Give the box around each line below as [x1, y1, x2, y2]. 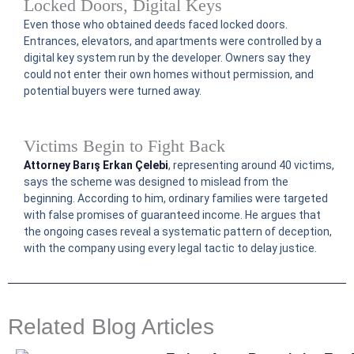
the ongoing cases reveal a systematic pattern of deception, [24, 224, 332, 238]
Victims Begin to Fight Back [24, 135, 225, 156]
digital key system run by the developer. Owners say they [24, 51, 311, 65]
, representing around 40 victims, [168, 158, 334, 171]
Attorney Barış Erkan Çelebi [24, 158, 168, 171]
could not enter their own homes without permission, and [24, 68, 314, 81]
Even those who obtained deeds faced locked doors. [24, 18, 288, 32]
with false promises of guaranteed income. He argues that [24, 208, 321, 221]
